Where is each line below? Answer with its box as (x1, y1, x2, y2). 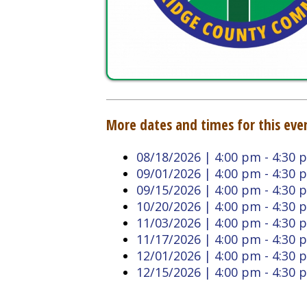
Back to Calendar (95, 210, 184, 225)
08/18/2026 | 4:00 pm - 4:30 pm (122, 67, 285, 82)
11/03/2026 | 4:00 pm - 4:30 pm (122, 126, 285, 141)
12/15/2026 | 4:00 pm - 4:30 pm (122, 170, 285, 185)
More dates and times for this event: (95, 37, 286, 55)
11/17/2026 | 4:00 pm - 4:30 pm (122, 140, 285, 156)
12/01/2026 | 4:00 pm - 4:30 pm (122, 156, 285, 171)
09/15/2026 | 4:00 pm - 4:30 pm (122, 97, 285, 112)
